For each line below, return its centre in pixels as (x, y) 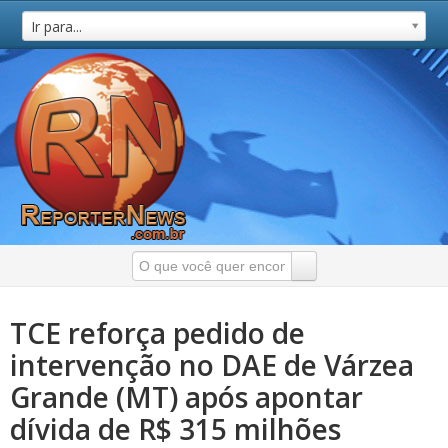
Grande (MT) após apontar (186, 397)
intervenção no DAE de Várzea (212, 365)
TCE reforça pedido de (157, 333)
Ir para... (57, 26)
